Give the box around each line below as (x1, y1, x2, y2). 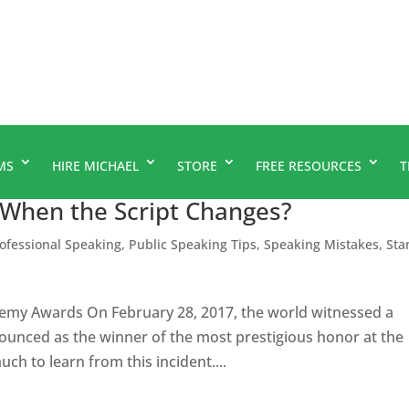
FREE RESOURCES (256, 156, 362, 174)
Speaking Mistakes (264, 235, 380, 253)
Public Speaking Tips (129, 235, 257, 253)
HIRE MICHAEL (52, 156, 139, 174)
